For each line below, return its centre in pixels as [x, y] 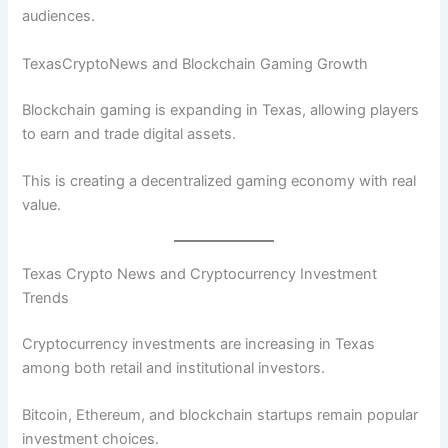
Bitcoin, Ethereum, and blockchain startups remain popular [220, 415]
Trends [46, 298]
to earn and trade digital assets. [129, 133]
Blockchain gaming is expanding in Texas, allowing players [221, 109]
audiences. [59, 16]
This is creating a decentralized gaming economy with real [219, 180]
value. [42, 204]
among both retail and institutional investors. [174, 368]
